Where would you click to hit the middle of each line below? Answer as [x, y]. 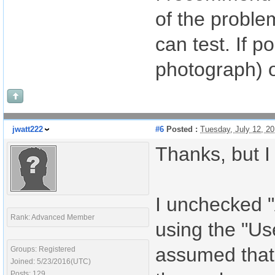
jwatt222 [28, 129]
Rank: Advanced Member [52, 217]
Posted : [181, 129]
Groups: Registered [43, 249]
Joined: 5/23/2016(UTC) [51, 261]
